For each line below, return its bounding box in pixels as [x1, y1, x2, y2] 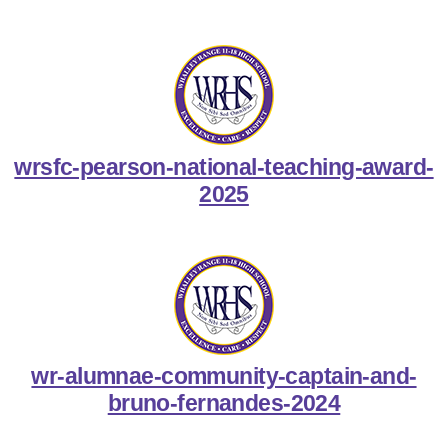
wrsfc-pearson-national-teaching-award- [14, 153, 434, 180]
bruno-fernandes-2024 [107, 390, 341, 417]
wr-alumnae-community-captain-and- [31, 363, 417, 390]
